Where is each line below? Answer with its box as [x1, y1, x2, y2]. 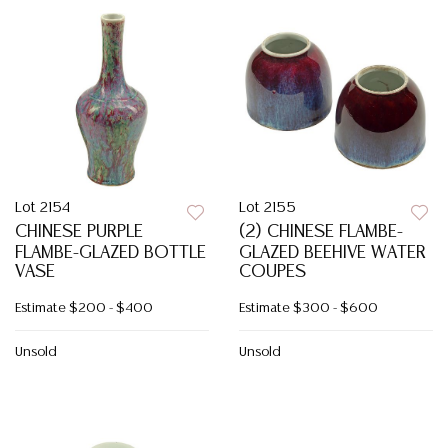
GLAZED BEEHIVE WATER [239, 244, 426, 262]
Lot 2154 [15, 201, 70, 215]
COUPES [239, 263, 306, 281]
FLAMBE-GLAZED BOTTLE [15, 244, 206, 262]
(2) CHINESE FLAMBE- [239, 223, 403, 241]
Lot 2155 [239, 201, 296, 215]
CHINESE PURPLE [15, 223, 143, 241]
